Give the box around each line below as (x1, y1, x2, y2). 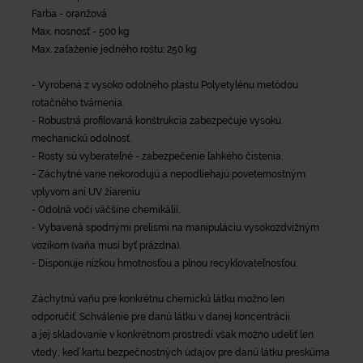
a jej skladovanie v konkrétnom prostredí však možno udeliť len (32, 328, 314, 340)
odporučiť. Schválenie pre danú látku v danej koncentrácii (32, 310, 290, 322)
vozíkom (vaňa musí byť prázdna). (32, 239, 181, 251)
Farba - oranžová (32, 7, 107, 19)
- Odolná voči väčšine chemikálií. (32, 203, 180, 216)
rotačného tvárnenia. (32, 96, 124, 109)
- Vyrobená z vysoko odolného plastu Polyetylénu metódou (32, 79, 298, 91)
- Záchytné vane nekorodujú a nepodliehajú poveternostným (32, 168, 305, 180)
